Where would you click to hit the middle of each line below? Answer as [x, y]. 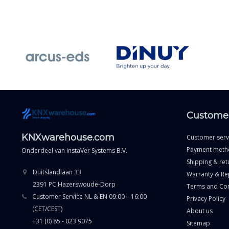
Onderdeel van [44, 150]
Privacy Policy [206, 199]
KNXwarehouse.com [68, 137]
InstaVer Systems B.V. [97, 150]
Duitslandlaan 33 [57, 172]
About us [199, 211]
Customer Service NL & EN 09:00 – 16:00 [90, 196]
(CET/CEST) [48, 209]
